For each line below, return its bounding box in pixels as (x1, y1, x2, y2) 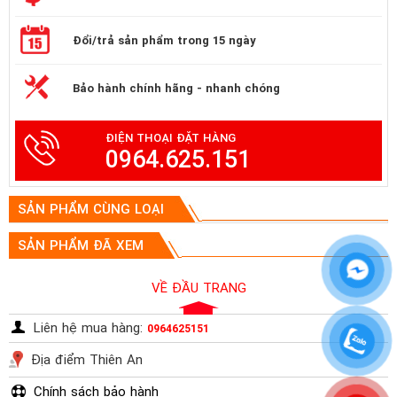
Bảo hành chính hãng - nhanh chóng (73, 82, 280, 96)
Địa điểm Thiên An (31, 352, 143, 369)
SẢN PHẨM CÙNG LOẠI (18, 201, 164, 218)
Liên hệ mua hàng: (34, 320, 147, 337)
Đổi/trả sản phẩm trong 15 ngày (73, 34, 256, 48)
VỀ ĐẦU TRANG (151, 280, 246, 297)
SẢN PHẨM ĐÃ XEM (18, 237, 144, 254)
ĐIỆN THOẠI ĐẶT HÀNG (105, 131, 236, 145)
